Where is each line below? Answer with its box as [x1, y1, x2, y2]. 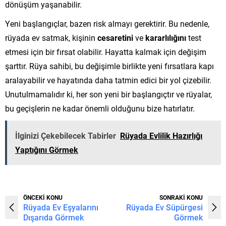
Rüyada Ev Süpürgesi [126, 201, 203, 212]
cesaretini [97, 32, 133, 43]
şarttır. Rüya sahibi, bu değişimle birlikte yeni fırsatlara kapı [5, 60, 214, 71]
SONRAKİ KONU [159, 193, 203, 201]
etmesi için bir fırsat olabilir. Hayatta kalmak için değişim [5, 46, 206, 57]
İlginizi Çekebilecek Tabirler [15, 130, 116, 141]
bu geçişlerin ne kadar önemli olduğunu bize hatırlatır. [5, 102, 195, 114]
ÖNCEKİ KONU [23, 193, 63, 201]
